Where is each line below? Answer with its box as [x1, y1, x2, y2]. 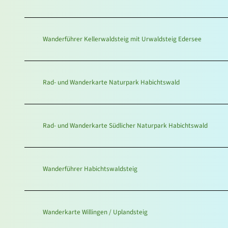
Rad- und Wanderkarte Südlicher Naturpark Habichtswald [43, 121, 208, 131]
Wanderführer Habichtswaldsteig [43, 164, 137, 174]
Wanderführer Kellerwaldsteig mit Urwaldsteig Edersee [43, 34, 202, 44]
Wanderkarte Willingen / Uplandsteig [43, 207, 148, 217]
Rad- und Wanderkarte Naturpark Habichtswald [43, 77, 180, 88]
